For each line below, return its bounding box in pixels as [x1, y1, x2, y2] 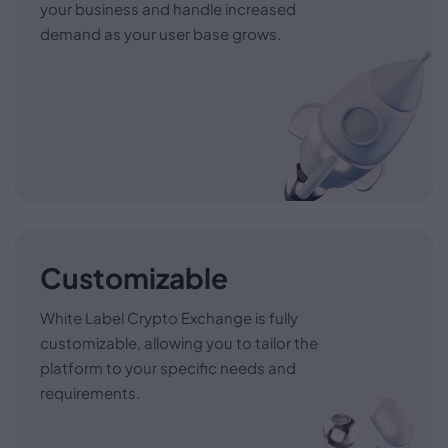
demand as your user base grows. [40, 23, 281, 43]
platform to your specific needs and [40, 357, 296, 377]
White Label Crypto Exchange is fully [40, 307, 298, 327]
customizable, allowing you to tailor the [40, 332, 318, 352]
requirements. [40, 382, 140, 402]
